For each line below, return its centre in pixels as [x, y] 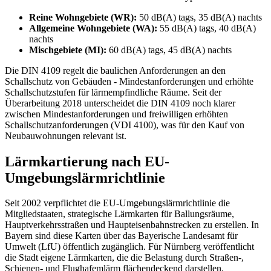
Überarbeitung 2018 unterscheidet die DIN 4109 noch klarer [120, 103]
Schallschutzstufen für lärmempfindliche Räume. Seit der [113, 92]
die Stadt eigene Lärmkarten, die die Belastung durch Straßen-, [124, 258]
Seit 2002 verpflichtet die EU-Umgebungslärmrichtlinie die [117, 203]
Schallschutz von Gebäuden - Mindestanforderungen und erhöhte [129, 81]
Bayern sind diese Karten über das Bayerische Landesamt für [121, 236]
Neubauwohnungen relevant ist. [66, 135]
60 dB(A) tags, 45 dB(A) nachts [169, 50]
